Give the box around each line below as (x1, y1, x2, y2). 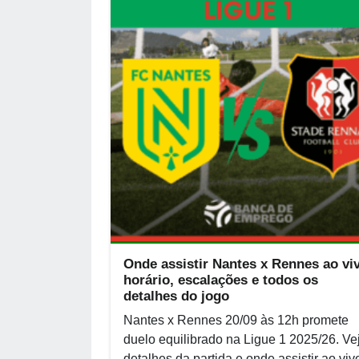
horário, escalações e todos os (123, 272, 318, 288)
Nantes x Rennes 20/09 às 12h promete (123, 313, 349, 327)
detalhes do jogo (123, 288, 229, 304)
